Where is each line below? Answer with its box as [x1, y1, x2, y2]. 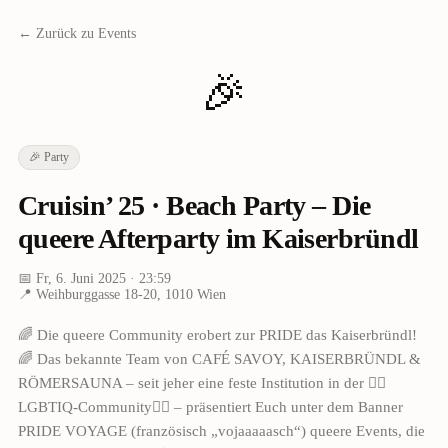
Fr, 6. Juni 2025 [35, 270, 126, 286]
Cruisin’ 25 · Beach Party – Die [17, 189, 371, 221]
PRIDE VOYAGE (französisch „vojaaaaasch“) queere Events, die [17, 422, 425, 439]
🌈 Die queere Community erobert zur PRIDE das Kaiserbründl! [17, 326, 417, 343]
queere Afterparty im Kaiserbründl [17, 222, 419, 254]
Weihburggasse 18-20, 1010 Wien [35, 286, 226, 302]
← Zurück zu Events [17, 26, 136, 41]
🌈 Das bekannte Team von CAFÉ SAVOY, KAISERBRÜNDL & [17, 350, 421, 367]
